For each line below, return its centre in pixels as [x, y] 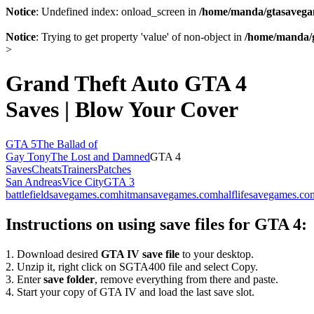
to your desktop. [217, 254]
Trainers [80, 169]
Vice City [83, 182]
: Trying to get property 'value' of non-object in [140, 37]
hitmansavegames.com [168, 194]
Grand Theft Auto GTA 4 [126, 84]
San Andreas [34, 182]
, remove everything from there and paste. [186, 279]
